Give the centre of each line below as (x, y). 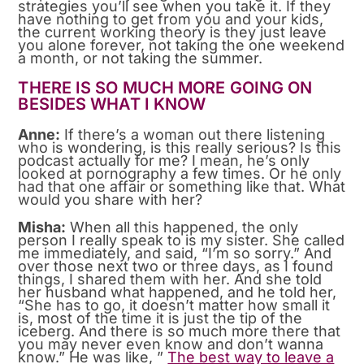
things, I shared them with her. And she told (170, 279)
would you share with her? (110, 199)
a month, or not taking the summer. (141, 58)
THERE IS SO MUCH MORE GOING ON (165, 87)
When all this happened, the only (182, 227)
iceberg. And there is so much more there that (180, 331)
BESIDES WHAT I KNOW (112, 104)
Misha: (42, 227)
